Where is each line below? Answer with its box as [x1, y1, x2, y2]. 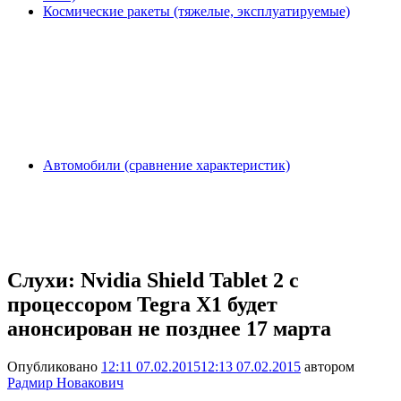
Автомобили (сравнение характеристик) [43, 158, 290, 173]
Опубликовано [7, 358, 101, 374]
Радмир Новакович [7, 374, 124, 390]
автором [301, 358, 354, 374]
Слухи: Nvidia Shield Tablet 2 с [7, 268, 299, 292]
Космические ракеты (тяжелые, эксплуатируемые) [43, 4, 350, 19]
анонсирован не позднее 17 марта [7, 316, 331, 340]
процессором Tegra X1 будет [7, 292, 277, 316]
